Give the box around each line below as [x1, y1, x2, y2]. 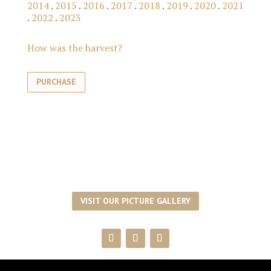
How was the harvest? [27, 41, 122, 55]
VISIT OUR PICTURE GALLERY [80, 195, 191, 206]
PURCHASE [36, 76, 76, 88]
